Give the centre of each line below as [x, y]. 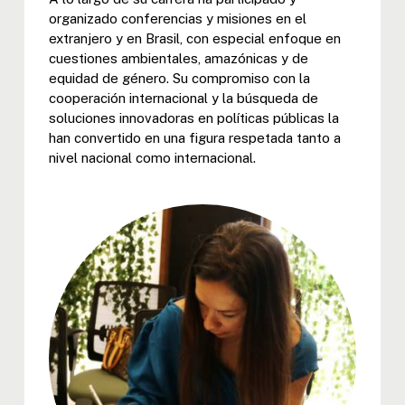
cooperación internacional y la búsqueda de [183, 98]
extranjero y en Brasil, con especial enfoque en [194, 38]
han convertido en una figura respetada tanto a [194, 137]
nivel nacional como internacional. [152, 157]
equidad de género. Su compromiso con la [179, 78]
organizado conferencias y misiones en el [177, 18]
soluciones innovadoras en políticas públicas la [193, 118]
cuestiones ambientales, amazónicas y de [178, 58]
